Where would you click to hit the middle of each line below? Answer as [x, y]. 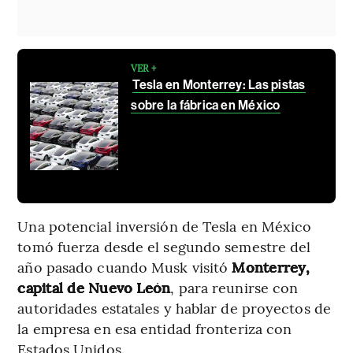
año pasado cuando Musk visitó [125, 267]
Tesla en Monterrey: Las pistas [219, 85]
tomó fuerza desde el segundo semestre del [164, 247]
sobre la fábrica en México [206, 106]
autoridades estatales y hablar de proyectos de [174, 308]
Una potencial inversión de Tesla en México [165, 226]
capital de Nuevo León [94, 288]
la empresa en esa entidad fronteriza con [155, 329]
